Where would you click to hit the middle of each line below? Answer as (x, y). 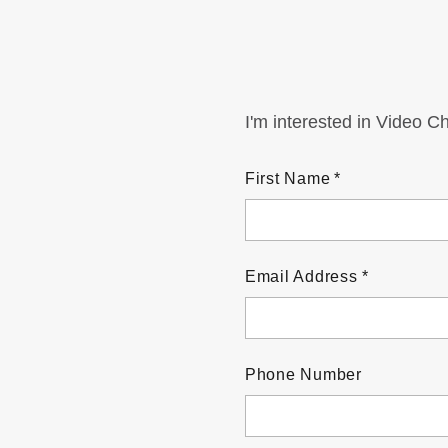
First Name (287, 178)
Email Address (301, 276)
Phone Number (303, 374)
